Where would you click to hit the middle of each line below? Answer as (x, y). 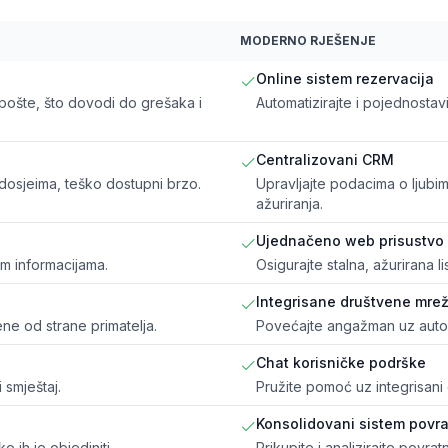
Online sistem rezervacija (345, 78)
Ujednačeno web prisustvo (350, 240)
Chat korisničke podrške (341, 362)
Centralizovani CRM (325, 159)
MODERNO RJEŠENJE (308, 40)
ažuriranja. (289, 203)
